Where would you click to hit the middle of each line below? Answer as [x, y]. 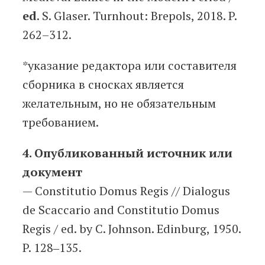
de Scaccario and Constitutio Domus [121, 210]
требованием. [61, 122]
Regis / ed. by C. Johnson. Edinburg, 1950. [132, 229]
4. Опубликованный [83, 153]
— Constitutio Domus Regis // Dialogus [126, 191]
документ [52, 172]
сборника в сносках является [103, 85]
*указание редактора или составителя [130, 66]
